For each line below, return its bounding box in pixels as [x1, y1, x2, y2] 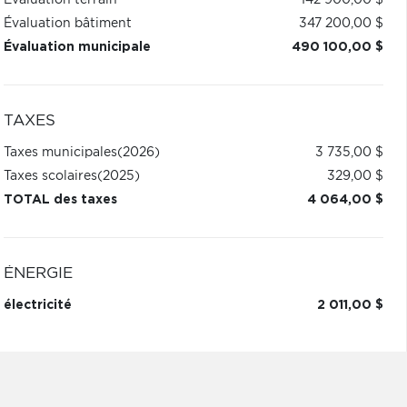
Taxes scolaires [3, 170, 97, 183]
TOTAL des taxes [3, 194, 117, 206]
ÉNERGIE [3, 266, 73, 281]
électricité [3, 299, 72, 312]
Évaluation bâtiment [3, 17, 132, 30]
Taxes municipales [3, 146, 117, 159]
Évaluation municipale [3, 41, 151, 54]
